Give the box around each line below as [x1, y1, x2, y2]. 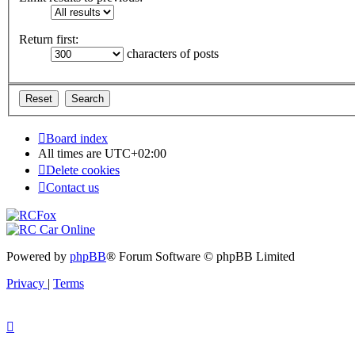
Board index [46, 131, 108, 145]
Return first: [19, 32, 78, 47]
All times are [38, 146, 105, 160]
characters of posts [124, 47, 219, 61]
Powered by [6, 249, 70, 263]
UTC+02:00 [105, 146, 166, 160]
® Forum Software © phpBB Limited [106, 249, 295, 263]
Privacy [6, 276, 44, 290]
